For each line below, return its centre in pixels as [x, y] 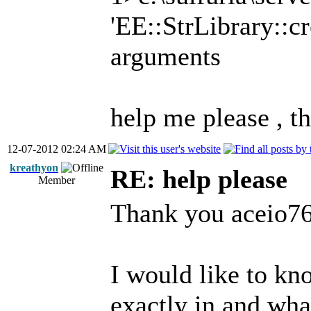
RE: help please [199, 179]
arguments [166, 56]
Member [57, 180]
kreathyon [34, 168]
